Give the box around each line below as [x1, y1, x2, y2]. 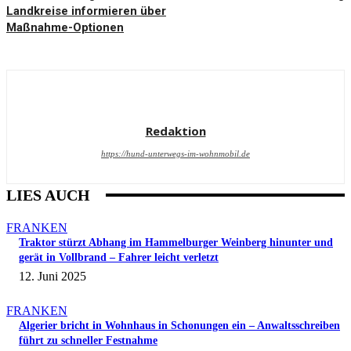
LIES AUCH [6, 186, 90, 204]
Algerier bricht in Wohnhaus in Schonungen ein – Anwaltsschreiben [19, 320, 340, 332]
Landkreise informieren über [6, 4, 166, 19]
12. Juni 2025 [19, 270, 86, 284]
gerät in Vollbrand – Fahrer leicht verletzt [19, 251, 219, 264]
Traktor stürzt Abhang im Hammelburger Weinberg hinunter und [19, 237, 333, 249]
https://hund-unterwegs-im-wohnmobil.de [101, 149, 250, 159]
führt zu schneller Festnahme [19, 335, 157, 347]
